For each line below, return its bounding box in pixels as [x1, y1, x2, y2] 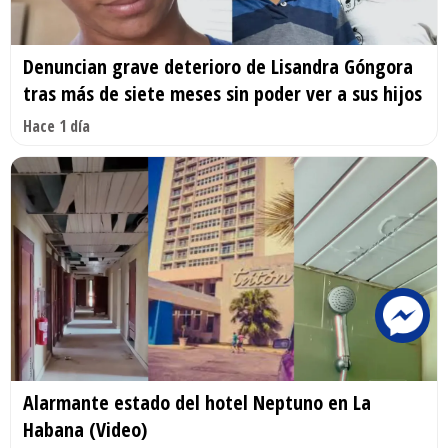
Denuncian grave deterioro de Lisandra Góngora [23, 53, 413, 81]
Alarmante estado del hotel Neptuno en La [23, 388, 371, 416]
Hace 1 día [23, 115, 90, 138]
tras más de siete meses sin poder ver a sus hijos [23, 80, 422, 108]
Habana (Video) [23, 415, 147, 443]
